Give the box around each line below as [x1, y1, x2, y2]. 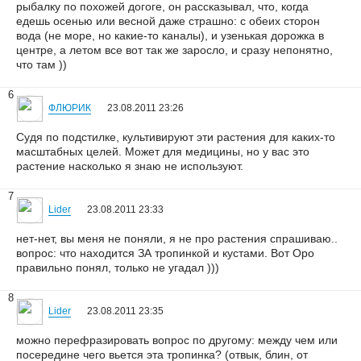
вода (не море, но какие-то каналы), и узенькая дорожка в [16, 29, 324, 42]
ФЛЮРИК [48, 102, 91, 114]
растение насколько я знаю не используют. [16, 160, 243, 172]
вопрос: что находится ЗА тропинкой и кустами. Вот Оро [16, 247, 314, 259]
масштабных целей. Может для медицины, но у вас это [16, 145, 309, 158]
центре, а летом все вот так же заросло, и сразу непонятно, [16, 44, 333, 56]
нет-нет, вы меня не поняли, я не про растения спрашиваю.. [16, 232, 338, 245]
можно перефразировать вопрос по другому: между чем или [16, 334, 338, 346]
